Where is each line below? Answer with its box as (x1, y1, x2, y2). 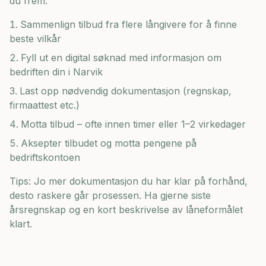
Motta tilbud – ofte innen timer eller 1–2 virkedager (21, 118, 246, 130)
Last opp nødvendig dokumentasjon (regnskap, (20, 85, 232, 97)
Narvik (73, 66, 103, 78)
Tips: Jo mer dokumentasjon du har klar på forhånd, (9, 175, 248, 187)
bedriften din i (9, 66, 73, 78)
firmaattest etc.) (9, 99, 80, 111)
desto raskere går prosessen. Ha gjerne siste (9, 189, 211, 201)
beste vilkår (9, 33, 61, 45)
